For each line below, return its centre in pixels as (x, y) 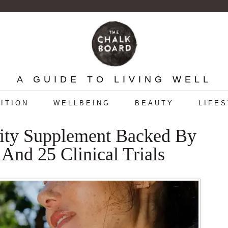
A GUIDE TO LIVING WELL (114, 79)
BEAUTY (154, 103)
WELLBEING (82, 103)
